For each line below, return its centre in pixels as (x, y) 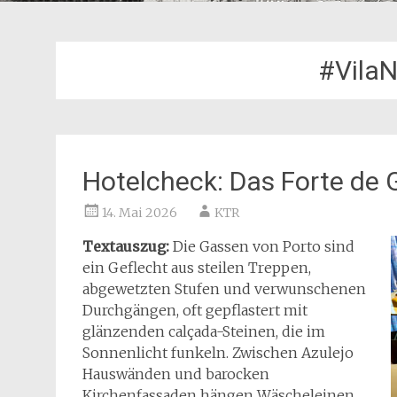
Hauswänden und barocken (176, 374)
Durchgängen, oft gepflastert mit (195, 310)
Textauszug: (128, 246)
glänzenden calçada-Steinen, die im (204, 331)
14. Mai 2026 (140, 213)
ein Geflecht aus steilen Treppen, (197, 268)
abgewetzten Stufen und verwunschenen (224, 289)
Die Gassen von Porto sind (264, 246)
